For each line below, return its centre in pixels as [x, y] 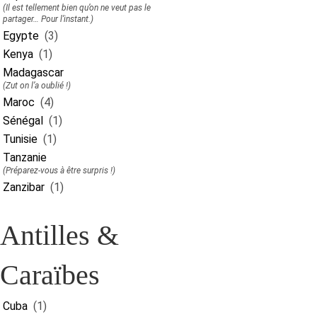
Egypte [21, 36]
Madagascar [33, 73]
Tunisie [20, 139]
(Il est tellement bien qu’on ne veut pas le [77, 8]
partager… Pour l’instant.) [48, 19]
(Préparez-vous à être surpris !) [59, 171]
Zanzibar [24, 187]
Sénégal [23, 121]
